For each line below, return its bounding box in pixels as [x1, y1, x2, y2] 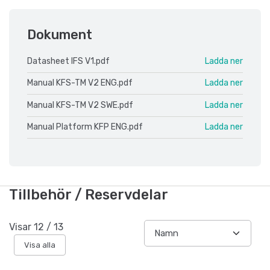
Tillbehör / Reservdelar [9, 186, 168, 204]
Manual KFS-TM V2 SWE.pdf [27, 99, 133, 110]
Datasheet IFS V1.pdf [27, 55, 110, 66]
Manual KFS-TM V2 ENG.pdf [27, 78, 133, 89]
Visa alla [24, 240, 55, 250]
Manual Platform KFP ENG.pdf [27, 122, 143, 133]
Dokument [27, 27, 92, 42]
